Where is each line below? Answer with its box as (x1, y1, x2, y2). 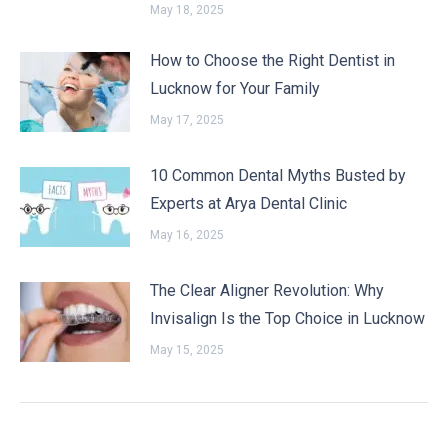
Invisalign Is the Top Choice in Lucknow (150, 309, 425, 329)
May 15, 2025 (150, 343, 224, 358)
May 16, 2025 (150, 228, 224, 243)
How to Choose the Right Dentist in (150, 51, 395, 71)
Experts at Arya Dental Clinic (150, 194, 347, 214)
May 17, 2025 (150, 113, 224, 128)
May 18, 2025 (150, 3, 224, 18)
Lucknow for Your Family (150, 79, 320, 99)
